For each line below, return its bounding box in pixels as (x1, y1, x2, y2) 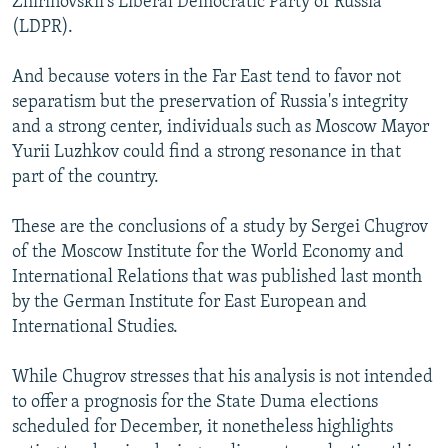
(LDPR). (12, 17, 73, 37)
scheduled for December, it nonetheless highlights (12, 417, 393, 437)
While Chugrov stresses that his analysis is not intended (12, 367, 433, 387)
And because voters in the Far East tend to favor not (12, 67, 401, 87)
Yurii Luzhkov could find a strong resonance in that (12, 142, 401, 162)
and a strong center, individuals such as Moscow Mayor (12, 117, 429, 137)
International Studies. (12, 317, 178, 337)
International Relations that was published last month (12, 267, 422, 287)
